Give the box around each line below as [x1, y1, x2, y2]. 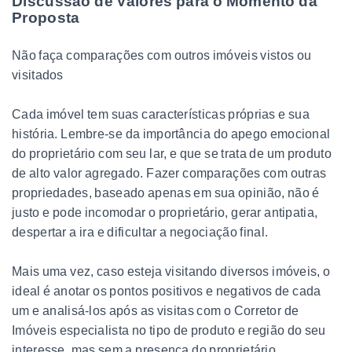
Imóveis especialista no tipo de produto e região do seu [12, 323, 326, 337]
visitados [12, 68, 64, 82]
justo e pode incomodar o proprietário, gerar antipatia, [12, 205, 318, 219]
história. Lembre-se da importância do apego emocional [12, 126, 331, 141]
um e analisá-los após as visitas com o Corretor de [12, 303, 299, 317]
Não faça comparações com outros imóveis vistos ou [12, 48, 312, 62]
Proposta [12, 9, 80, 26]
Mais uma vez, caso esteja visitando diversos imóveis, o [12, 264, 331, 278]
